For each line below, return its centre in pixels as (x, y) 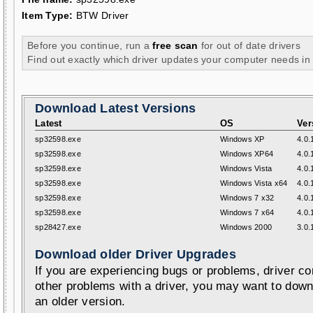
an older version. (80, 301)
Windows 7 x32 (247, 198)
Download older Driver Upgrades (136, 254)
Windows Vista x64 (254, 183)
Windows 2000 (246, 227)
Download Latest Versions (116, 108)
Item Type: (48, 15)
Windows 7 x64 (247, 212)
